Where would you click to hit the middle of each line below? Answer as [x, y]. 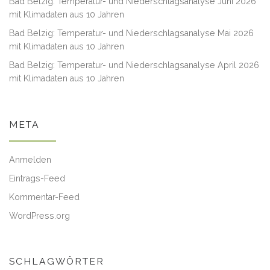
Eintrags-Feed [37, 179]
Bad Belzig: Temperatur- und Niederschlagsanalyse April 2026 [134, 65]
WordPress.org [39, 216]
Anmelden [30, 160]
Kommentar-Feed [44, 197]
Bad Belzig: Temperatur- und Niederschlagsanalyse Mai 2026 [131, 33]
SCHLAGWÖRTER [57, 262]
